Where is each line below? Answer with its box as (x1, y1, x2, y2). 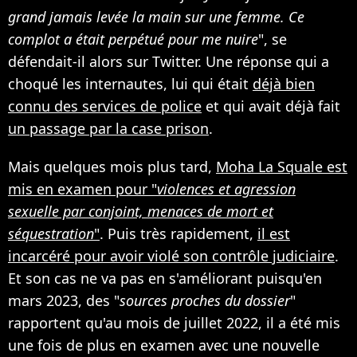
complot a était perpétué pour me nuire (8, 29, 258, 49)
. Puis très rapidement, (100, 224, 257, 244)
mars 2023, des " (8, 291, 120, 311)
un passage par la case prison (8, 119, 209, 139)
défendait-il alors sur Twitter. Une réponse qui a (8, 52, 329, 72)
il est (257, 224, 290, 244)
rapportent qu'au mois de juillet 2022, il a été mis (8, 313, 340, 333)
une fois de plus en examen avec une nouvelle (8, 335, 320, 355)
